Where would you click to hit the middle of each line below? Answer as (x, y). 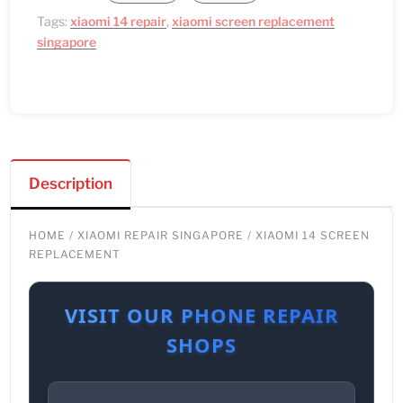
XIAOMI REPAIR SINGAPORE (161, 236)
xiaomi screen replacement (254, 22)
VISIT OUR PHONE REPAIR (201, 315)
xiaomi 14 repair (119, 22)
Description (71, 184)
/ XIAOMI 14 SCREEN (307, 236)
